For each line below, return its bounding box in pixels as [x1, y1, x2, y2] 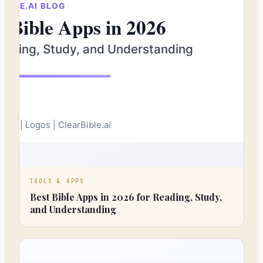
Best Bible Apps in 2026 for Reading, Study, [29, 191, 222, 204]
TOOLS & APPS [29, 177, 85, 186]
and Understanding [29, 203, 116, 216]
